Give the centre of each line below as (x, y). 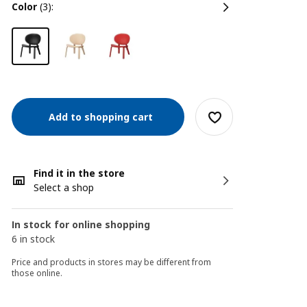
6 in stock (34, 239)
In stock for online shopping (81, 224)
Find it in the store (79, 173)
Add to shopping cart (98, 116)
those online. (37, 273)
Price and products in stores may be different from (112, 262)
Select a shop (64, 187)
